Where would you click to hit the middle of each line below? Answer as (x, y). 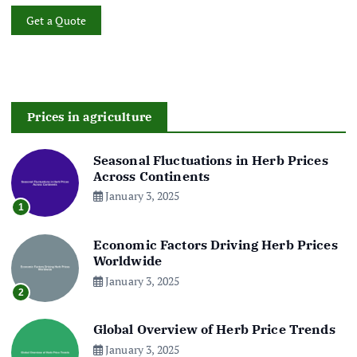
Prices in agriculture (90, 117)
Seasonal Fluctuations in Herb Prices (210, 160)
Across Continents (151, 176)
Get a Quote (56, 20)
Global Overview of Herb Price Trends (214, 330)
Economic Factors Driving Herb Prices (215, 245)
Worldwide (127, 261)
